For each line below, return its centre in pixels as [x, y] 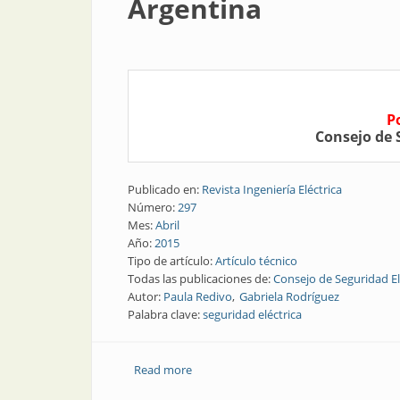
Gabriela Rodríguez [289, 296]
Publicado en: [165, 189]
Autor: [146, 296]
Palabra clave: [165, 314]
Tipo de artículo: [171, 261]
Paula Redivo [198, 296]
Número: [153, 207]
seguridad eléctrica [252, 314]
